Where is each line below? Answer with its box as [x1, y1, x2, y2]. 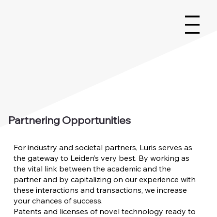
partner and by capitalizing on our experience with [14, 174, 196, 185]
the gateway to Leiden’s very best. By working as [14, 153, 190, 163]
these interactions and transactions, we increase [14, 185, 187, 195]
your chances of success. [14, 196, 105, 206]
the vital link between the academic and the [14, 164, 171, 174]
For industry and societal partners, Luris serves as [14, 142, 193, 153]
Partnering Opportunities [8, 113, 131, 126]
